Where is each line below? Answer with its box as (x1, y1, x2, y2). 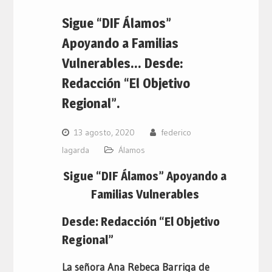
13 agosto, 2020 (73, 126, 135, 138)
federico (160, 126, 191, 138)
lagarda (61, 144, 89, 155)
